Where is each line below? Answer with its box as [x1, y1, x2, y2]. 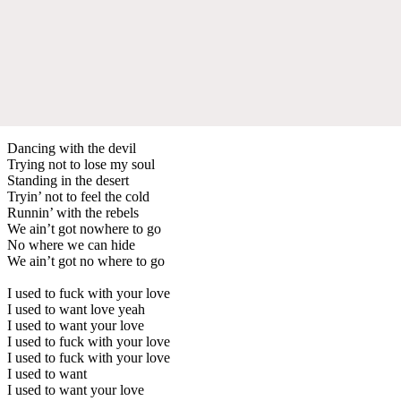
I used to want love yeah [7, 301, 145, 317]
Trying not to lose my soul [7, 156, 155, 172]
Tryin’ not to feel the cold [7, 188, 149, 204]
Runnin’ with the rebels [7, 204, 139, 220]
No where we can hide [7, 236, 135, 252]
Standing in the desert [7, 172, 129, 188]
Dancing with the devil [7, 140, 136, 156]
